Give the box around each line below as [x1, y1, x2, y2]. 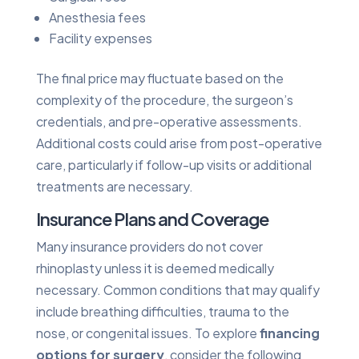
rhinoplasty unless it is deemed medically [35, 259, 274, 276]
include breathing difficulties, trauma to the [35, 302, 289, 320]
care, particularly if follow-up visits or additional [35, 155, 312, 173]
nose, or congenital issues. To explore [35, 324, 260, 341]
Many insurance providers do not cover [35, 237, 263, 255]
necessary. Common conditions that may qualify [35, 280, 320, 298]
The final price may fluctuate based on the [35, 69, 284, 87]
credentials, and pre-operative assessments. [35, 112, 302, 130]
